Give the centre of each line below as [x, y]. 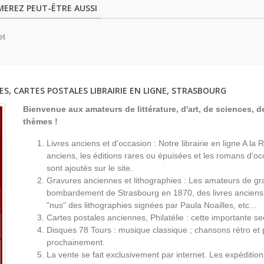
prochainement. [75, 242]
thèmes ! [40, 122]
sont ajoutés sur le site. [89, 168]
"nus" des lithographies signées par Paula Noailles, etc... [151, 205]
